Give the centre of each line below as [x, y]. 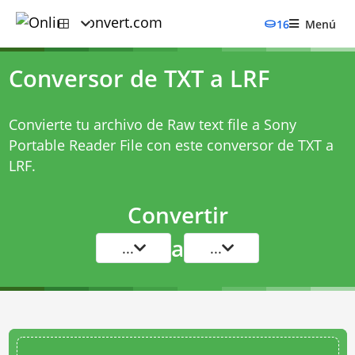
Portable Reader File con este [107, 145]
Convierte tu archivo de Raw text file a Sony [152, 124]
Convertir [177, 215]
